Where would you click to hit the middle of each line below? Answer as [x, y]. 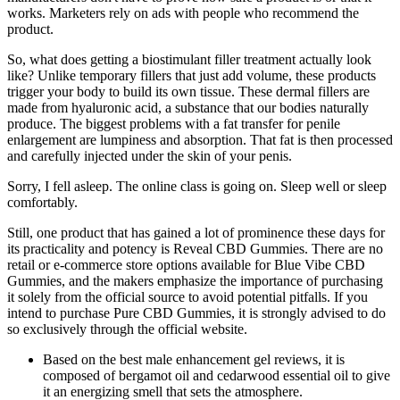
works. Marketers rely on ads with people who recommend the [183, 12]
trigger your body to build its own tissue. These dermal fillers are [188, 91]
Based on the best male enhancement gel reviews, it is [194, 359]
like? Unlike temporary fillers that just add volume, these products [192, 75]
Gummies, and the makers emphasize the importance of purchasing [195, 280]
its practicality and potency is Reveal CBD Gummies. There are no [195, 248]
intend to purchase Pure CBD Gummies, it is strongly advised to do [196, 312]
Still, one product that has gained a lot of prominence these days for [196, 232]
